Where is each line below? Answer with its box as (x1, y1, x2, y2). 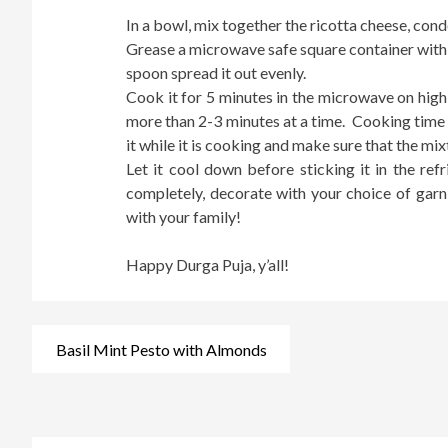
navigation (31, 350, 129, 388)
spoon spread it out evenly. (126, 63, 306, 83)
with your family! (126, 207, 241, 227)
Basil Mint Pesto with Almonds (55, 339, 267, 359)
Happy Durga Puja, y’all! (126, 255, 289, 275)
